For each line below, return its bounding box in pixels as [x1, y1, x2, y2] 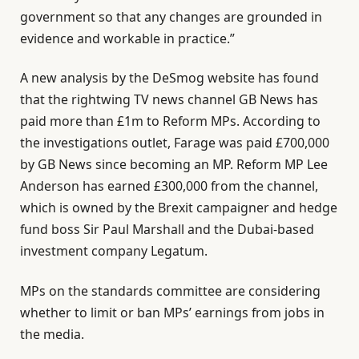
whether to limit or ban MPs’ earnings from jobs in [20, 303, 325, 321]
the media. [20, 325, 84, 343]
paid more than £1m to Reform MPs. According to [20, 112, 321, 131]
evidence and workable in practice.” [20, 29, 235, 47]
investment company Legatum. [20, 242, 208, 260]
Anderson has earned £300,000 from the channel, [20, 177, 318, 196]
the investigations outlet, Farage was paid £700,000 [20, 134, 329, 152]
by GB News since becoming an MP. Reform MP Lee [20, 155, 328, 174]
